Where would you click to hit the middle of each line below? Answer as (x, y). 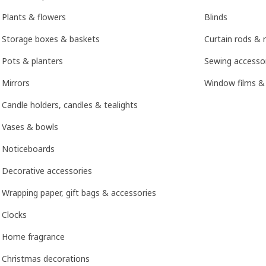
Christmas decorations (46, 258)
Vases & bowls (30, 126)
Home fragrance (33, 236)
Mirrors (16, 83)
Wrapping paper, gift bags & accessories (79, 192)
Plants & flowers (34, 17)
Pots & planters (32, 61)
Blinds (216, 17)
